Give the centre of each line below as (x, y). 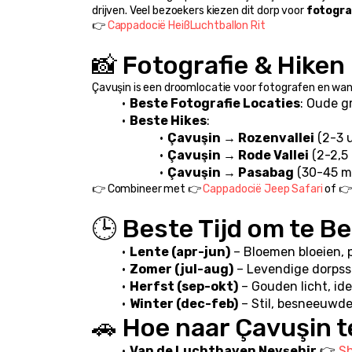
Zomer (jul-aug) (181, 269)
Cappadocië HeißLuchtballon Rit (186, 26)
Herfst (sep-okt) (183, 287)
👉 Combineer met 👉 (148, 189)
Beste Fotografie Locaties (214, 104)
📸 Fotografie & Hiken (218, 66)
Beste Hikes (168, 121)
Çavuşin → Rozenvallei (240, 138)
